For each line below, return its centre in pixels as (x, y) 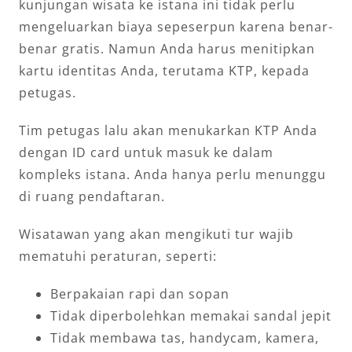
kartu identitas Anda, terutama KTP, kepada (164, 71)
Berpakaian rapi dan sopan (140, 294)
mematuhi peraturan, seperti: (118, 257)
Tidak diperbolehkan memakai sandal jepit (191, 316)
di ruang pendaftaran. (92, 197)
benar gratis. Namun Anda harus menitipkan (167, 49)
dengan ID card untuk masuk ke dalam (146, 153)
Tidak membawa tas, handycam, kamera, (185, 338)
